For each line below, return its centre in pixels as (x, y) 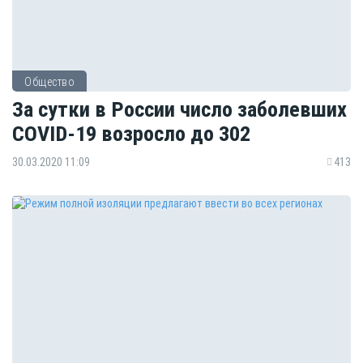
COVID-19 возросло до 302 (131, 134)
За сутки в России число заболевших (179, 109)
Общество (49, 82)
